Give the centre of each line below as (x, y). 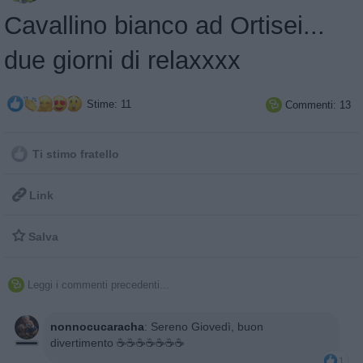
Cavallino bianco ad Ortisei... (164, 25)
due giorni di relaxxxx (122, 60)
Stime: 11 (107, 104)
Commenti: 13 (316, 105)
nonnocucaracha (97, 326)
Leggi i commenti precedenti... (98, 284)
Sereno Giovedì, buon (207, 326)
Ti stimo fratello (74, 154)
